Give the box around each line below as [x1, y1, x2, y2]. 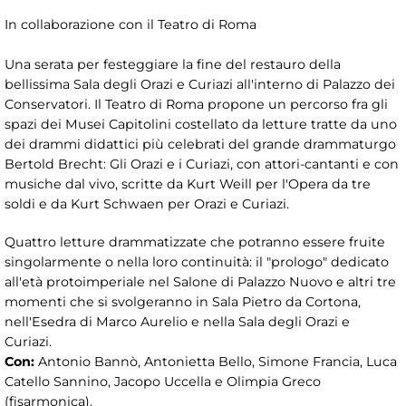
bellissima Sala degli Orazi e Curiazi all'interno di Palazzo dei [5, 75, 395, 92]
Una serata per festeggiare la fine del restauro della [5, 55, 341, 72]
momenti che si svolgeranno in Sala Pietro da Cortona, [5, 293, 361, 310]
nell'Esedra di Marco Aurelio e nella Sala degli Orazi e [5, 313, 350, 330]
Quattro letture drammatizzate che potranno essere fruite [5, 233, 385, 250]
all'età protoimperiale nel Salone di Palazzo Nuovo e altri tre [5, 273, 396, 290]
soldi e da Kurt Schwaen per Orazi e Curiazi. [5, 195, 289, 212]
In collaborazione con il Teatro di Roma [5, 15, 256, 33]
